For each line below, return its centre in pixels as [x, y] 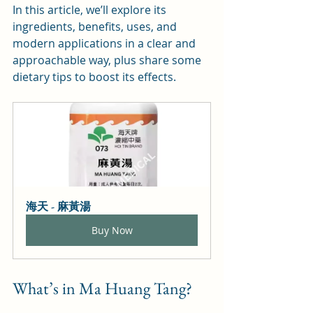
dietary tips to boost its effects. [94, 77]
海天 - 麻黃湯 [58, 207]
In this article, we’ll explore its [91, 10]
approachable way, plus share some [108, 60]
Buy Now [112, 231]
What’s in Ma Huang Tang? [102, 289]
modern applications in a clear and [105, 44]
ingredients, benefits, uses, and [96, 27]
